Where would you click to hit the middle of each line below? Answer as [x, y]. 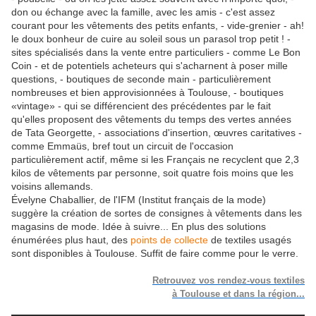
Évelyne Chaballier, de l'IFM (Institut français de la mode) [139, 200]
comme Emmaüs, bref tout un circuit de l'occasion [122, 146]
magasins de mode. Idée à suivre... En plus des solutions [139, 226]
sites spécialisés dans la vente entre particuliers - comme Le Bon [156, 52]
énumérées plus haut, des [71, 240]
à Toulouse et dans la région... [238, 294]
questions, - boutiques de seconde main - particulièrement [141, 79]
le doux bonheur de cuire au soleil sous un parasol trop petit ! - [151, 39]
